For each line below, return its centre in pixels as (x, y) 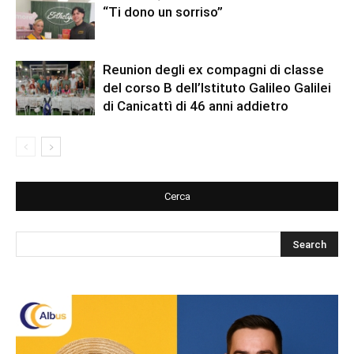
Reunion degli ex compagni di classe (213, 70)
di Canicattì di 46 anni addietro (196, 106)
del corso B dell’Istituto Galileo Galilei (217, 88)
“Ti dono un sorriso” (163, 12)
